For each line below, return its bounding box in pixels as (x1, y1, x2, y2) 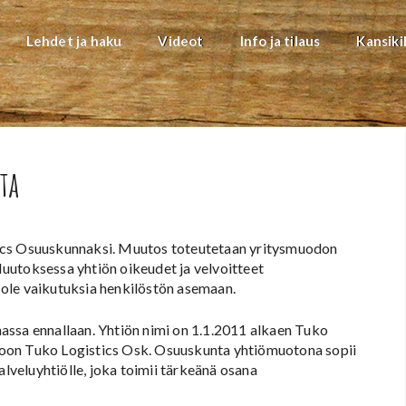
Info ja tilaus (239, 33, 321, 49)
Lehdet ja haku (25, 33, 122, 49)
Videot (158, 33, 204, 49)
